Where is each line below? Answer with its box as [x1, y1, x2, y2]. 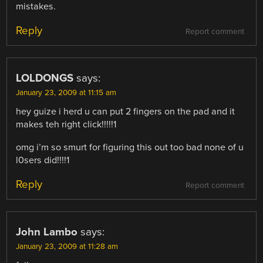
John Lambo [16, 225, 78, 238]
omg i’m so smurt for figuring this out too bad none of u [16, 141, 244, 153]
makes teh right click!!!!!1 [16, 119, 117, 131]
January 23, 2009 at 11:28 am [16, 241, 119, 251]
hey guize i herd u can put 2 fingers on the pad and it [16, 106, 235, 118]
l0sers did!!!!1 [16, 154, 70, 166]
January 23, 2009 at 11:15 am [16, 88, 117, 98]
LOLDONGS [16, 72, 74, 85]
